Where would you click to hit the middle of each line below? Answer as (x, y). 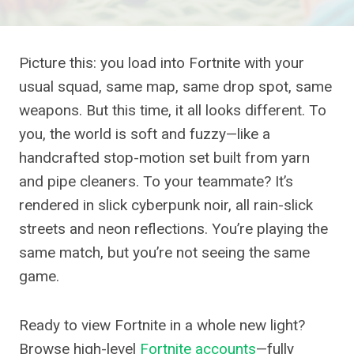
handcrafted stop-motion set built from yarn (164, 158)
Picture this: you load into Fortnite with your (162, 63)
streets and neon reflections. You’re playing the (173, 229)
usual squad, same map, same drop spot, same (175, 87)
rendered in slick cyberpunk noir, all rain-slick (166, 205)
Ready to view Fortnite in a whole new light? (162, 325)
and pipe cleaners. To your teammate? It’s (156, 181)
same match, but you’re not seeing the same (164, 252)
